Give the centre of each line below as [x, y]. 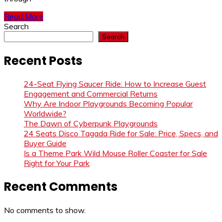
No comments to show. [45, 210]
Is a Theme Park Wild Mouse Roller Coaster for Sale [115, 153]
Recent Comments [61, 187]
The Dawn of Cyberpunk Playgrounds [91, 124]
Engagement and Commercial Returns [91, 94]
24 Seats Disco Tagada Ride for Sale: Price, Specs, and [121, 134]
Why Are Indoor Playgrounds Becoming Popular [108, 104]
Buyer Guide [45, 143]
